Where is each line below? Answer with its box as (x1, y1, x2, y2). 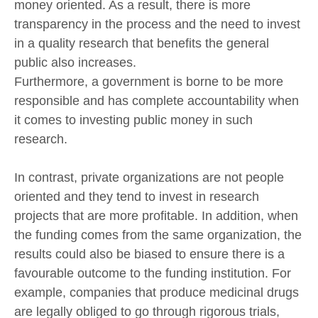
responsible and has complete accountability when (14, 94, 299, 109)
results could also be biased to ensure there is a (14, 247, 285, 262)
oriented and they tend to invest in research (14, 190, 259, 204)
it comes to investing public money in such (14, 113, 253, 128)
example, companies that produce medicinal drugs (14, 285, 299, 300)
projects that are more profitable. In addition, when (14, 209, 298, 224)
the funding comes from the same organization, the (14, 228, 302, 243)
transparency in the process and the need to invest (14, 17, 300, 32)
